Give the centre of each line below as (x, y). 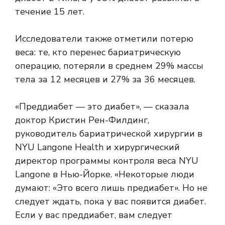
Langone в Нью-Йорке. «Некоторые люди (105, 175)
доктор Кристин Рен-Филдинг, (82, 120)
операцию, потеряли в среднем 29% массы (109, 66)
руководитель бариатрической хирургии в (109, 134)
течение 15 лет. (50, 12)
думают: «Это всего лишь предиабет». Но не (111, 188)
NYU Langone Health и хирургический (97, 147)
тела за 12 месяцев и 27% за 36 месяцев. (105, 80)
